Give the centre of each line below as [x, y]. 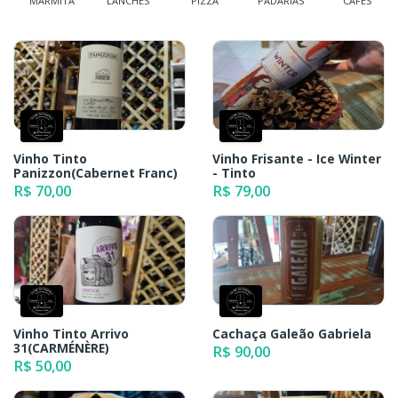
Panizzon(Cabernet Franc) [96, 173]
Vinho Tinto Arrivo [71, 334]
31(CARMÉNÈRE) [61, 348]
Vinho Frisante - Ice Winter [297, 159]
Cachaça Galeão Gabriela [292, 334]
